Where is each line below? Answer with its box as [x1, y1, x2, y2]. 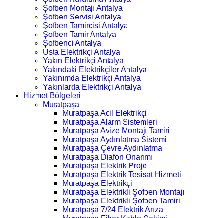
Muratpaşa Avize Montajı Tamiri [62, 127, 170, 135]
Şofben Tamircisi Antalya [43, 21, 128, 30]
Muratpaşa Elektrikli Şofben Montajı [62, 188, 184, 197]
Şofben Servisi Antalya [43, 13, 121, 21]
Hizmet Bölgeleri [23, 91, 81, 100]
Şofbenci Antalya [43, 39, 101, 48]
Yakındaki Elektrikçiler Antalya [43, 65, 147, 74]
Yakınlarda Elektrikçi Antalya [43, 83, 141, 91]
